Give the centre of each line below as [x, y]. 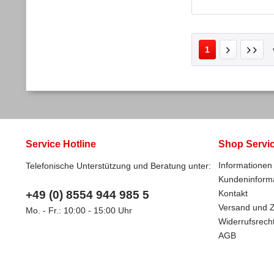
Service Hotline [61, 144]
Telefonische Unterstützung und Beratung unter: [118, 165]
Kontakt [233, 193]
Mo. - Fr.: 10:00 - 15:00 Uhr [79, 210]
